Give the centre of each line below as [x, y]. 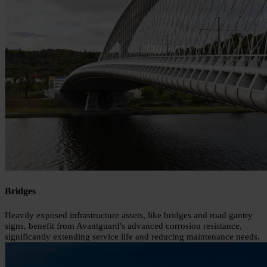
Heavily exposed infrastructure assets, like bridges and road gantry [129, 215]
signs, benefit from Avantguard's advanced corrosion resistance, [123, 226]
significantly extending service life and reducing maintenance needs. [132, 236]
